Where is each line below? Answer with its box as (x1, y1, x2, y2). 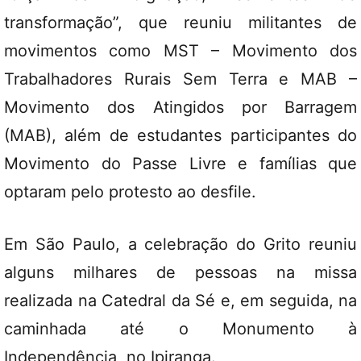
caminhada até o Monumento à (4, 319, 357, 338)
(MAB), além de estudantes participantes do (4, 126, 357, 145)
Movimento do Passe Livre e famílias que (4, 154, 357, 173)
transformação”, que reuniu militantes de (4, 13, 357, 32)
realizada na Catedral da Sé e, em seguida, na (4, 291, 357, 310)
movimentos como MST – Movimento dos (4, 41, 357, 60)
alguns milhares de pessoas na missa (4, 263, 357, 282)
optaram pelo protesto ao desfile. (4, 182, 256, 201)
